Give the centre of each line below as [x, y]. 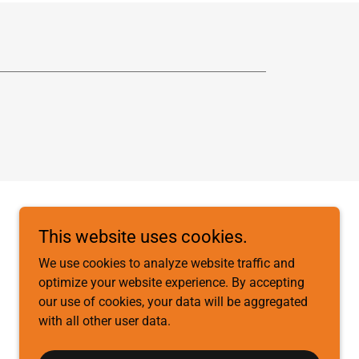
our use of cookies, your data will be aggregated [173, 302]
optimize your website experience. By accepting [171, 282]
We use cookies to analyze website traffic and [167, 263]
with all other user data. [105, 321]
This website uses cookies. [143, 237]
